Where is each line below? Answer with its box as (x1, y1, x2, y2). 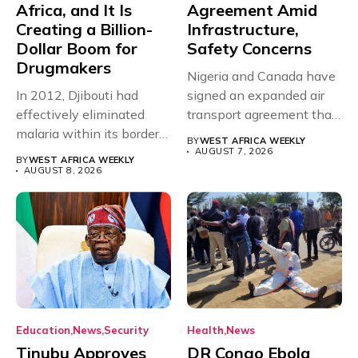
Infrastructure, (187, 19, 299, 40)
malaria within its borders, (16, 125, 168, 142)
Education (16, 323, 70, 336)
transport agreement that (187, 106, 336, 123)
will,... (187, 125, 217, 142)
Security (104, 323, 149, 336)
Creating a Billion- (16, 19, 153, 40)
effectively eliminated (16, 106, 145, 123)
